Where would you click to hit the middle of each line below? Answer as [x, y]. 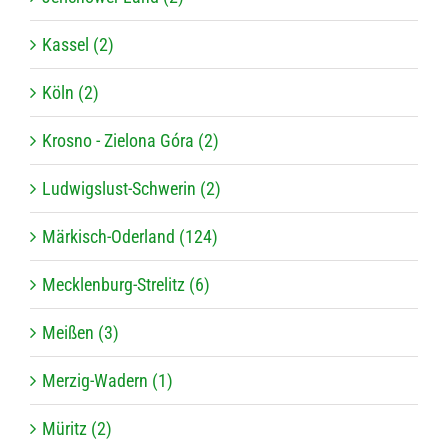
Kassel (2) [78, 45]
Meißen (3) [80, 333]
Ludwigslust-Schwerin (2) [131, 189]
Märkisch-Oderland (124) [130, 237]
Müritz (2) [77, 429]
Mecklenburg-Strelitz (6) [126, 285]
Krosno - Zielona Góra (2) [130, 141]
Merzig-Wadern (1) [107, 381]
